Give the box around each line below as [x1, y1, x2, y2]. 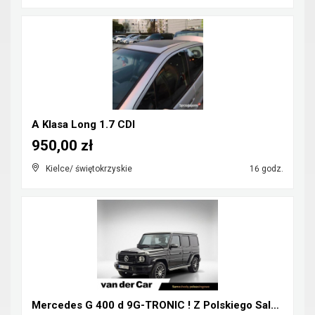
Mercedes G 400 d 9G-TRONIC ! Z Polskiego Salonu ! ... [271, 299, 279, 311]
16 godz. [247, 164, 283, 174]
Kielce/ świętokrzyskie [46, 164, 132, 174]
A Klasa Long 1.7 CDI [32, 118, 135, 131]
